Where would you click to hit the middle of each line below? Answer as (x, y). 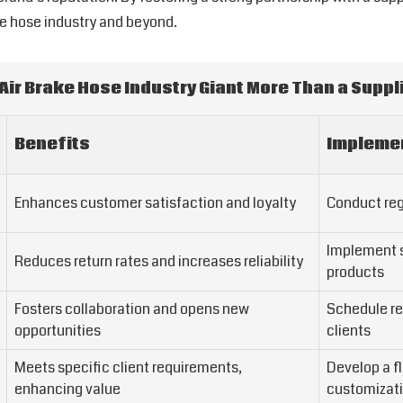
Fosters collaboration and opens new (132, 309)
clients (349, 331)
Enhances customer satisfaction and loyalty (155, 203)
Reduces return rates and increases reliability (159, 262)
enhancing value (67, 390)
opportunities (58, 331)
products (355, 273)
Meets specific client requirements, (128, 368)
